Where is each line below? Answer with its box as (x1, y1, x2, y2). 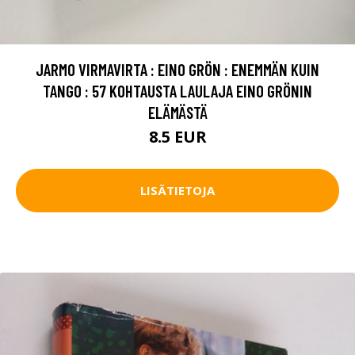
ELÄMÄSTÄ (147, 101, 208, 122)
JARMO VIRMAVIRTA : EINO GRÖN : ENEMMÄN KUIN (36, 59, 319, 79)
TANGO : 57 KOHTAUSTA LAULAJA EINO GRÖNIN (43, 80, 312, 101)
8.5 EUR (148, 125, 207, 147)
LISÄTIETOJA (140, 182, 215, 199)
